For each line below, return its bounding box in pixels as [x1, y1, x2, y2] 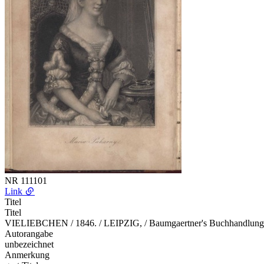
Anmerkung [5, 249, 49, 260]
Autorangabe [5, 228, 53, 239]
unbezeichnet [5, 239, 54, 249]
